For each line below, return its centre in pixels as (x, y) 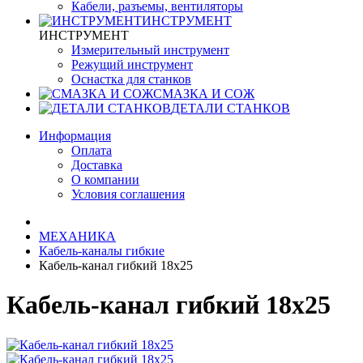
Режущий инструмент (132, 64)
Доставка (97, 165)
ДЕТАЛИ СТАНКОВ (231, 108)
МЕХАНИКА (77, 236)
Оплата (92, 150)
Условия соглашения (128, 194)
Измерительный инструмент (150, 50)
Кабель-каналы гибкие (102, 251)
